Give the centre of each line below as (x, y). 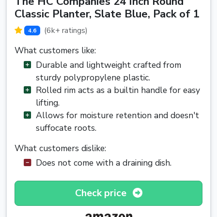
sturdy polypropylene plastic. (93, 78)
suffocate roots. (66, 128)
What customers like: (55, 51)
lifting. (48, 103)
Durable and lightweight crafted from (108, 65)
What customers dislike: (60, 148)
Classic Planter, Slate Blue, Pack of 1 (107, 14)
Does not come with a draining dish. (104, 163)
